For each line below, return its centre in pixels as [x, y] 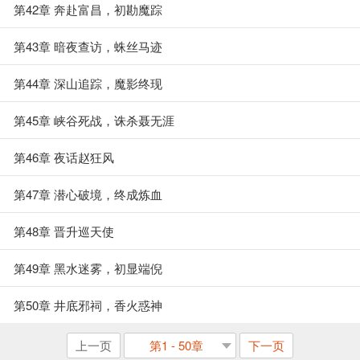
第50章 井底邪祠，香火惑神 [88, 305]
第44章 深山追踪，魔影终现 [88, 83]
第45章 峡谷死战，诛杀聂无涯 [94, 120]
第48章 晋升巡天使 [64, 231]
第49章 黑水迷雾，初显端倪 [88, 268]
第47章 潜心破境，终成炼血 [88, 194]
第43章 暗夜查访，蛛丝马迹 [88, 46]
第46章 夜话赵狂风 [64, 157]
